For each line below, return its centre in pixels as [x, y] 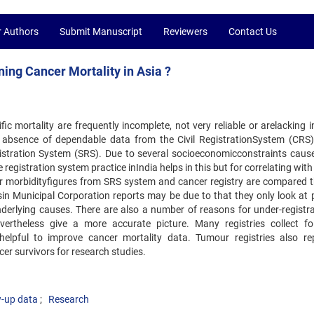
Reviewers [185, 32]
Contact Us [253, 32]
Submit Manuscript [101, 32]
